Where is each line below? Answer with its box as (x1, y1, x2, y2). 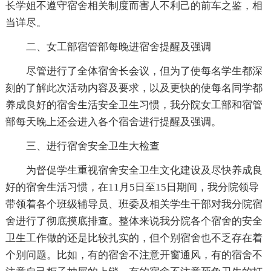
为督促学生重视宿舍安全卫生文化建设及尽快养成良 (25, 164, 263, 176)
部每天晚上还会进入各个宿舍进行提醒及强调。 (5, 116, 221, 128)
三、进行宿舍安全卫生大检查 (25, 140, 160, 152)
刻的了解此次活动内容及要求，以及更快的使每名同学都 (5, 82, 263, 94)
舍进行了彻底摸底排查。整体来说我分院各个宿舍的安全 (5, 215, 263, 227)
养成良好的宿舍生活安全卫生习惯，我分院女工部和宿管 (5, 99, 263, 111)
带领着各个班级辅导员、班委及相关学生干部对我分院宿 (5, 198, 263, 210)
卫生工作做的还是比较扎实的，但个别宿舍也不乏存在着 (5, 232, 263, 244)
